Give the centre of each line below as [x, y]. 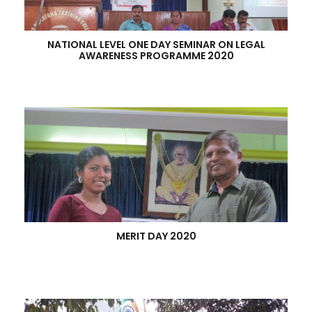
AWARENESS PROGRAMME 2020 [156, 56]
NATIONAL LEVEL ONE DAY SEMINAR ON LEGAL [156, 45]
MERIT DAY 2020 [156, 236]
